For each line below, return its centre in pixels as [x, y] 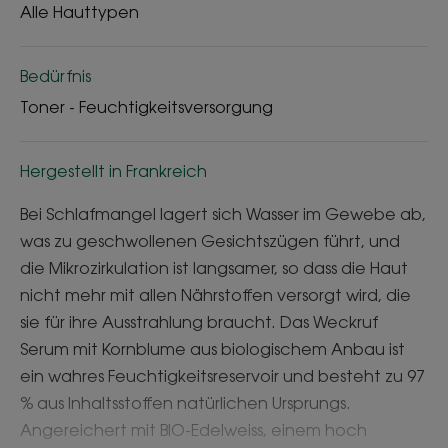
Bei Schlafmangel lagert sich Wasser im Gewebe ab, [223, 213]
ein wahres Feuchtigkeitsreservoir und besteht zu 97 [222, 375]
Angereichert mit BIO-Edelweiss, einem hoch [193, 429]
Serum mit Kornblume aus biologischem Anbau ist [212, 348]
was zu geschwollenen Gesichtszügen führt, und [210, 240]
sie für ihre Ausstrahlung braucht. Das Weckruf [199, 321]
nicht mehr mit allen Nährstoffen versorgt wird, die [215, 294]
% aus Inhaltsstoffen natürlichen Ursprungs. [185, 402]
